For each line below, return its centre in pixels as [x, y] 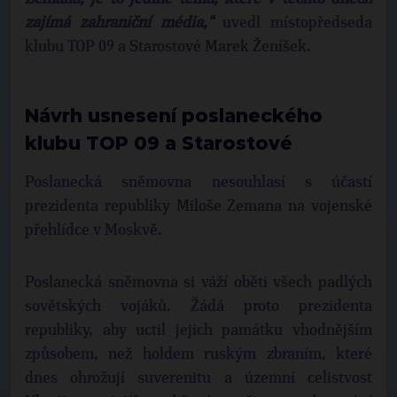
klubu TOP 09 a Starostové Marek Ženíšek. [168, 47]
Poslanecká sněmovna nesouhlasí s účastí [198, 183]
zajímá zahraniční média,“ [119, 23]
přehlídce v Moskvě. [93, 230]
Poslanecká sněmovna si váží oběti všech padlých [198, 283]
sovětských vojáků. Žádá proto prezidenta [198, 307]
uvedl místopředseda [292, 23]
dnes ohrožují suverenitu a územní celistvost [198, 378]
